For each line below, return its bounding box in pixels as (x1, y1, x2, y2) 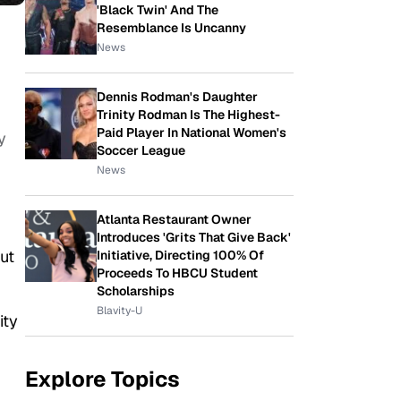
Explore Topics (25, 365, 180, 393)
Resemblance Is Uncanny (97, 20, 246, 36)
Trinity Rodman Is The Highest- (97, 107, 280, 123)
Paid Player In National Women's (97, 124, 286, 141)
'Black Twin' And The (97, 2, 218, 18)
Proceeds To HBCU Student (97, 265, 258, 281)
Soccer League (97, 142, 185, 158)
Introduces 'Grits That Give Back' (97, 229, 291, 245)
